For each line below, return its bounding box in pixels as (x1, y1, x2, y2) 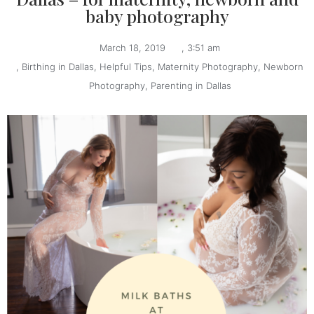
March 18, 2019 (100, 41, 165, 53)
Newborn (264, 60, 303, 72)
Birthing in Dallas (22, 60, 94, 72)
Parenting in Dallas (150, 79, 231, 91)
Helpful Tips (100, 60, 152, 72)
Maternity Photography (158, 60, 258, 72)
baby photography (85, 4, 229, 27)
